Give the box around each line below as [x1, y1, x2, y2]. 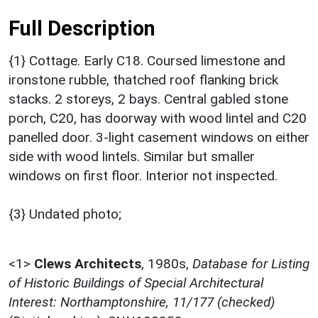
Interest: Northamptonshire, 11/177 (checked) [9, 294, 275, 311]
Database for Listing [192, 256, 309, 273]
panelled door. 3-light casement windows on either [9, 129, 309, 146]
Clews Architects [34, 256, 141, 273]
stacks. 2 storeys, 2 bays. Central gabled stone [9, 91, 288, 108]
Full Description [9, 16, 155, 41]
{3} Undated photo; [9, 206, 121, 223]
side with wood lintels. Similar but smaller [9, 148, 255, 165]
